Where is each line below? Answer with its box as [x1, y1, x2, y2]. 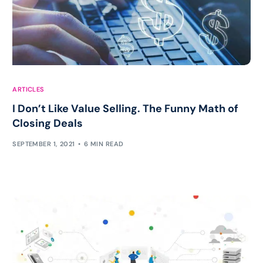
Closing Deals [12, 116, 83, 131]
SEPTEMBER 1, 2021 [12, 139, 75, 148]
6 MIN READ [84, 139, 124, 148]
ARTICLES [12, 85, 45, 94]
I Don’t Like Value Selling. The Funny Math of [12, 102, 239, 116]
